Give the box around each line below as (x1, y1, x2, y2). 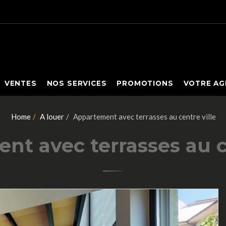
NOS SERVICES (46, 79, 107, 87)
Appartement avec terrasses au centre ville (71, 111, 216, 121)
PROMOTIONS (117, 79, 174, 87)
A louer (38, 111, 64, 121)
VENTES (4, 79, 37, 87)
